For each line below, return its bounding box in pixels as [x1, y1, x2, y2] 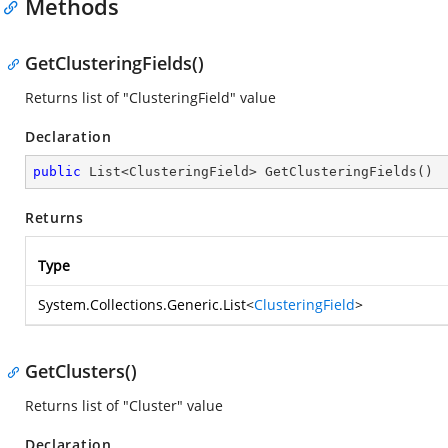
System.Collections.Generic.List [38, 295, 246, 314]
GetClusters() [25, 359, 137, 383]
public [33, 164, 81, 179]
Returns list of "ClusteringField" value [25, 88, 276, 107]
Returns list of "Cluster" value [25, 396, 223, 415]
